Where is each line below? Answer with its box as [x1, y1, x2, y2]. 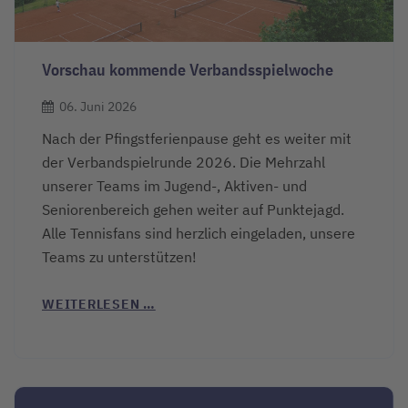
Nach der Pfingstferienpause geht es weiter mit [42, 128, 352, 148]
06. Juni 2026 [59, 98, 137, 116]
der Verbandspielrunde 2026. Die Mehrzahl [42, 152, 325, 171]
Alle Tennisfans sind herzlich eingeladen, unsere [42, 223, 355, 242]
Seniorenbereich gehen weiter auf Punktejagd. [42, 199, 348, 219]
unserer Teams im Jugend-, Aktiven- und [42, 176, 307, 195]
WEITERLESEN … [42, 295, 156, 312]
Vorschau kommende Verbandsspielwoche [42, 59, 333, 81]
